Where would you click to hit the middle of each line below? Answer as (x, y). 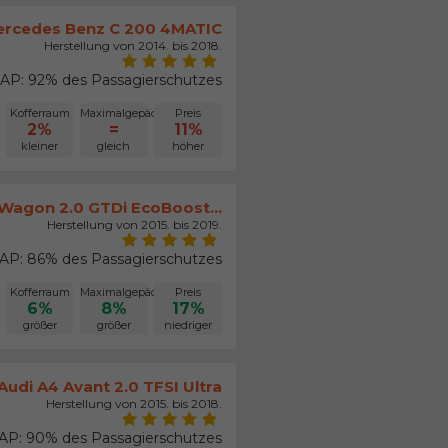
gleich (114, 146)
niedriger (188, 325)
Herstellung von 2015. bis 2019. (135, 225)
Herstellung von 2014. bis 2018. (133, 46)
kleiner (40, 146)
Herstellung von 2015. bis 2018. (134, 403)
